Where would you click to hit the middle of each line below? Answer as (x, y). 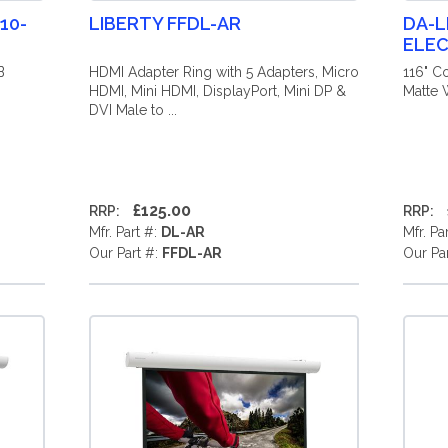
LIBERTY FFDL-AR (164, 23)
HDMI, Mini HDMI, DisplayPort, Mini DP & (217, 91)
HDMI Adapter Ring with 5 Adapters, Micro (223, 72)
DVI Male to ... (132, 110)
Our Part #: (125, 253)
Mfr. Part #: (124, 232)
